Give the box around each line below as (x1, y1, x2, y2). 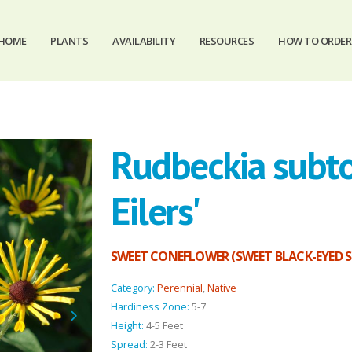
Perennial (157, 281, 203, 295)
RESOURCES (199, 34, 255, 48)
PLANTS (50, 34, 89, 48)
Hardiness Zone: (111, 300, 189, 313)
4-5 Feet (146, 319, 183, 332)
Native (207, 281, 236, 295)
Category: (111, 281, 155, 295)
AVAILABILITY (112, 34, 176, 48)
